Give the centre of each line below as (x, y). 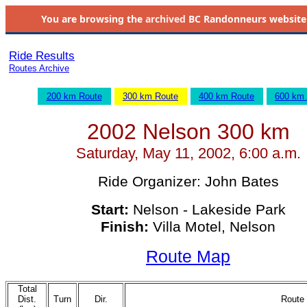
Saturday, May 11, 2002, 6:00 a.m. (188, 153)
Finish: (125, 227)
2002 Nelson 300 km (188, 132)
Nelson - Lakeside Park (207, 210)
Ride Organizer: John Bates (188, 182)
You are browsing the (93, 19)
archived (165, 19)
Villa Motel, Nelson (212, 227)
